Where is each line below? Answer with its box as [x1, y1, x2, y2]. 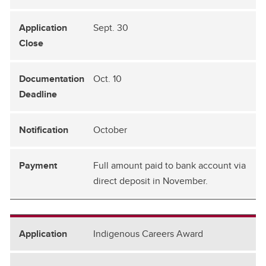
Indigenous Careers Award [93, 226, 203, 240]
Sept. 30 [93, 20, 128, 34]
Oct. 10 [93, 71, 122, 85]
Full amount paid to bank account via [93, 158, 246, 172]
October [93, 122, 127, 137]
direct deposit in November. [93, 173, 208, 188]
